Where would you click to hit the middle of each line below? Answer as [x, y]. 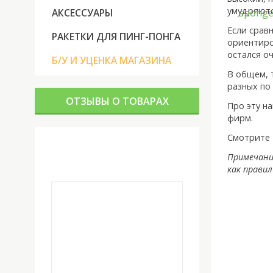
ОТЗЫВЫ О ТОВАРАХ [117, 101]
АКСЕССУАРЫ [82, 13]
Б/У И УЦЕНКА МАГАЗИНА [112, 60]
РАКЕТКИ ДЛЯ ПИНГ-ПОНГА [116, 36]
